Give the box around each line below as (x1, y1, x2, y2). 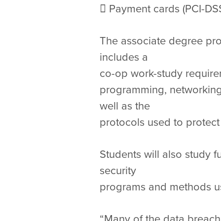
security (100, 164, 139, 177)
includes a (100, 51, 151, 64)
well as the (100, 100, 153, 112)
